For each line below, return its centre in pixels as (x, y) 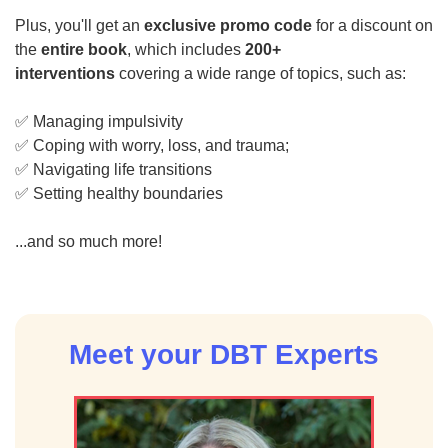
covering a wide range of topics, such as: (260, 73)
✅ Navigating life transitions (113, 169)
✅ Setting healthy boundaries (119, 193)
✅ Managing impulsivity (99, 121)
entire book (84, 49)
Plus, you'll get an (79, 25)
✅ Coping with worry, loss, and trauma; (152, 145)
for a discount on (372, 25)
